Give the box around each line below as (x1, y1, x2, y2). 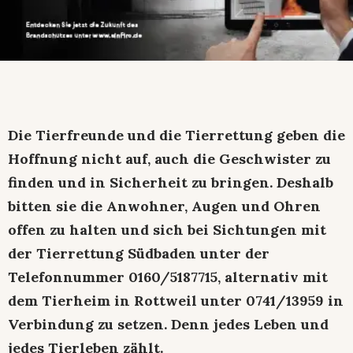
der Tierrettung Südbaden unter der (8, 243, 269, 262)
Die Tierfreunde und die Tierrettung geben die (8, 125, 345, 144)
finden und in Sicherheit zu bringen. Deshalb (8, 173, 333, 191)
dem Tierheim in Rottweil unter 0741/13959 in (8, 291, 344, 310)
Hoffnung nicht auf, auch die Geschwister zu (8, 149, 331, 168)
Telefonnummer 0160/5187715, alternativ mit (8, 267, 328, 286)
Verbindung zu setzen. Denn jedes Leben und (8, 314, 329, 333)
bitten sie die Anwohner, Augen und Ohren (8, 196, 321, 215)
